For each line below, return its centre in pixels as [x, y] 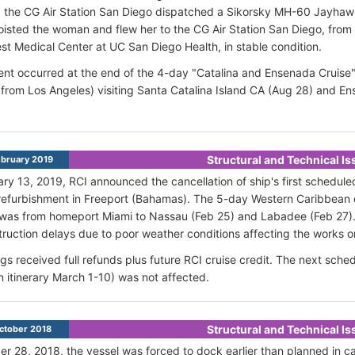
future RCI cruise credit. [211, 259]
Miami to [126, 216]
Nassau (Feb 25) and [205, 216]
